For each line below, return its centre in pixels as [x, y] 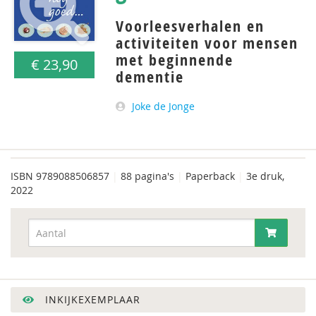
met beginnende [175, 60]
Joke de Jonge [164, 106]
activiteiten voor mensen [207, 43]
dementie [150, 77]
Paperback [210, 176]
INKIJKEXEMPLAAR [91, 299]
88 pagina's [147, 176]
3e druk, [264, 176]
